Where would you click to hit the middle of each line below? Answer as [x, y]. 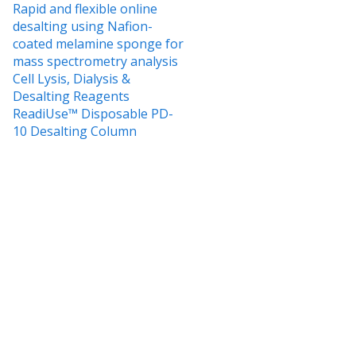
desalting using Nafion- [83, 26]
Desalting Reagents [71, 96]
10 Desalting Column [75, 131]
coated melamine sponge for [98, 43]
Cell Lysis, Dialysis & [72, 78]
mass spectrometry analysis [95, 61]
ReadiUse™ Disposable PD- [93, 113]
